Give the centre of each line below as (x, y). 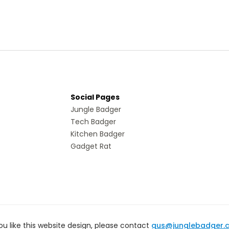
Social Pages (95, 97)
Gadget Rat (91, 146)
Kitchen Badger (98, 134)
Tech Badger (94, 121)
